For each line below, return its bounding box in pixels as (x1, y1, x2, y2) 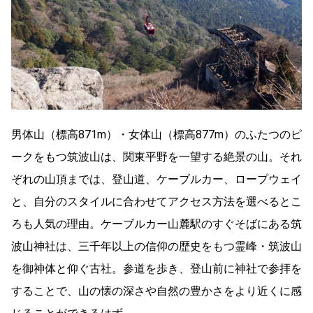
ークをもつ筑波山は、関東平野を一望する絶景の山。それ (11, 150, 302, 163)
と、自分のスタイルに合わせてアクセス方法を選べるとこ (11, 194, 302, 208)
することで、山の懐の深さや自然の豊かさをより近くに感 (11, 284, 302, 298)
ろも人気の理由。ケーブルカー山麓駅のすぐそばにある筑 (11, 217, 302, 231)
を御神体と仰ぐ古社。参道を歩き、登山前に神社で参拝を (11, 261, 302, 275)
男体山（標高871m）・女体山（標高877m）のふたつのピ (11, 127, 302, 141)
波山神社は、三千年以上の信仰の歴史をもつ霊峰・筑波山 (11, 239, 302, 253)
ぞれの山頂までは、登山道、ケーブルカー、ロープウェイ (11, 172, 302, 186)
